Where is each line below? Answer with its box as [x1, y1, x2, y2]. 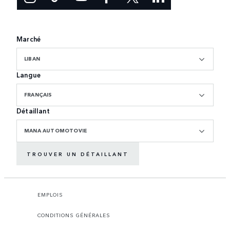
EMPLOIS [37, 191, 63, 199]
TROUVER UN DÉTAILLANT [27, 150, 129, 158]
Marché [16, 34, 41, 44]
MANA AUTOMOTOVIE [24, 127, 87, 135]
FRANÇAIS [24, 91, 52, 99]
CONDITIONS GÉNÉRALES [37, 212, 110, 219]
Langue [16, 70, 41, 80]
